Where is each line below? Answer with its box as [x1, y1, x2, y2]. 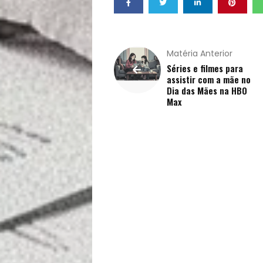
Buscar [109, 12, 137, 23]
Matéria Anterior [166, 48, 232, 59]
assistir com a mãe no [166, 73, 251, 86]
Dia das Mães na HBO [166, 84, 247, 97]
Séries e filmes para [166, 62, 243, 75]
